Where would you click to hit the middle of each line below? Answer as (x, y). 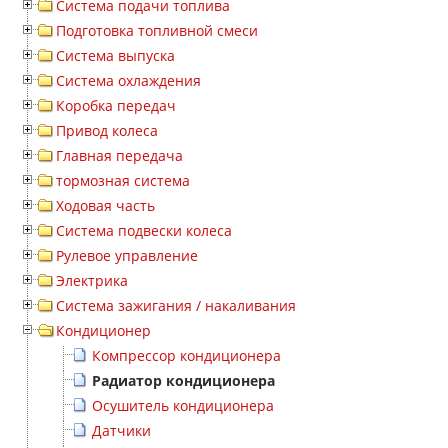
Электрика (92, 280)
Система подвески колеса (144, 230)
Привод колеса (107, 130)
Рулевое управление (127, 255)
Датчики (121, 430)
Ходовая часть (105, 205)
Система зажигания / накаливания (176, 305)
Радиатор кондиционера (183, 380)
